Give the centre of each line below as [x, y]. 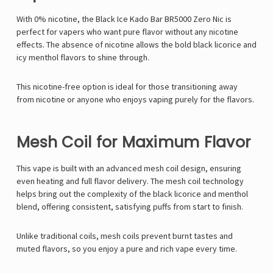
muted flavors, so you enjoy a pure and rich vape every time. [127, 249]
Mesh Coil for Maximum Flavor [133, 143]
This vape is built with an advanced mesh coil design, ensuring [129, 168]
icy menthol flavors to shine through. [83, 58]
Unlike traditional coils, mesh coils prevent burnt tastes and [125, 236]
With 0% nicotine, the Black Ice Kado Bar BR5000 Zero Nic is [124, 19]
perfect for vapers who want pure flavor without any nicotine [127, 32]
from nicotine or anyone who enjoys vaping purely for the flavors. [135, 100]
